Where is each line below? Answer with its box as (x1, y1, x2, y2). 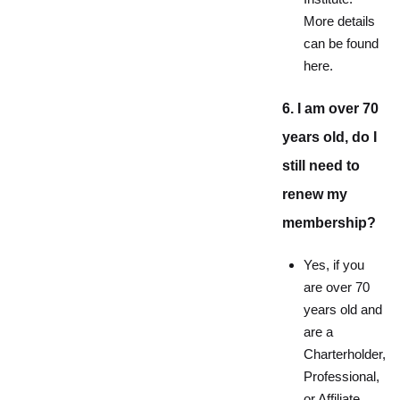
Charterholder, (304, 347, 386, 362)
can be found (304, 37, 379, 51)
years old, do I (282, 129, 377, 145)
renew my (282, 187, 347, 202)
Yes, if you (304, 258, 364, 272)
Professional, (304, 370, 379, 384)
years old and (304, 303, 382, 317)
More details (304, 14, 375, 29)
